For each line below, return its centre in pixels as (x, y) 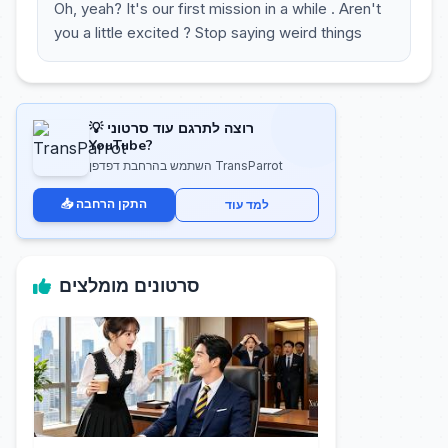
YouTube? (121, 145)
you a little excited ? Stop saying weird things (208, 32)
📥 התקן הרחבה (111, 203)
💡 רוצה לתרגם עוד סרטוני (98, 128)
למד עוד (247, 204)
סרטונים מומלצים (129, 286)
